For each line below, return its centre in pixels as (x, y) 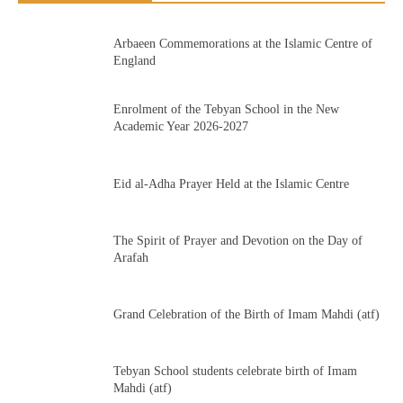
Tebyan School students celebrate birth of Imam (235, 372)
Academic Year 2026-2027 (180, 127)
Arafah (130, 257)
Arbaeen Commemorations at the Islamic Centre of (242, 44)
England (134, 61)
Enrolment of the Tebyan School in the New (226, 110)
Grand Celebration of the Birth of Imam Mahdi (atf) (246, 315)
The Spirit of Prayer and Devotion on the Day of (237, 240)
